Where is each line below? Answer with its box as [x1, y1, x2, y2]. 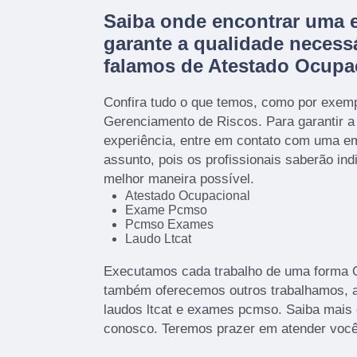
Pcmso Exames [124, 217, 214, 231]
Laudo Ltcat [124, 231, 191, 245]
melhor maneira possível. [104, 171, 254, 186]
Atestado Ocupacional [124, 188, 250, 202]
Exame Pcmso [124, 202, 207, 217]
